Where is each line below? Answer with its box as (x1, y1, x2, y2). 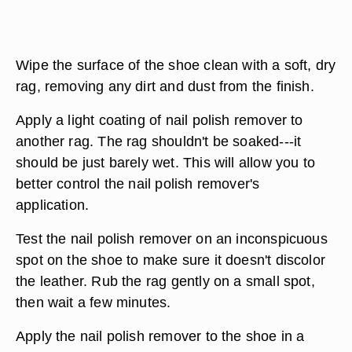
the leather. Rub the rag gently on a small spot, (16, 273, 315, 289)
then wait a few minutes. (16, 294, 171, 310)
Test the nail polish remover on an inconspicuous (16, 230, 328, 247)
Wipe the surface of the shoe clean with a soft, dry (16, 57, 336, 73)
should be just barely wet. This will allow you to (16, 154, 316, 170)
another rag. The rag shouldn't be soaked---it (16, 133, 302, 149)
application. (16, 196, 90, 213)
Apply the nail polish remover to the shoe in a (16, 328, 305, 344)
